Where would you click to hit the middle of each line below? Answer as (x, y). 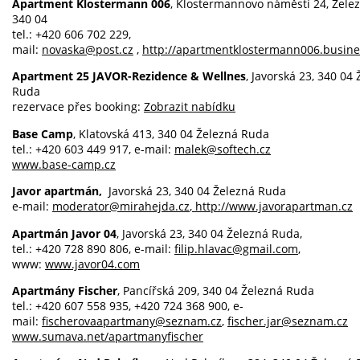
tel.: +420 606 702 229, (72, 35)
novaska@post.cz (88, 50)
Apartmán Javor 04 (64, 233)
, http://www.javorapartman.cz (271, 207)
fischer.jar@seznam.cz (288, 321)
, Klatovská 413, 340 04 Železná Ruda (171, 133)
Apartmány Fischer (65, 291)
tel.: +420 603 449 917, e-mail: (93, 149)
